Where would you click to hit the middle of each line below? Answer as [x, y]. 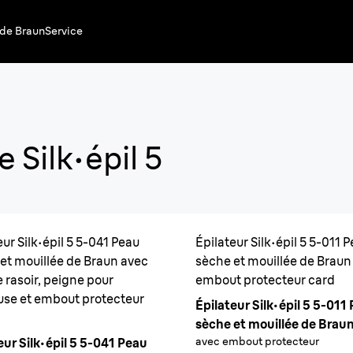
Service [64, 30]
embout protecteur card [265, 280]
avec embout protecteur [257, 341]
